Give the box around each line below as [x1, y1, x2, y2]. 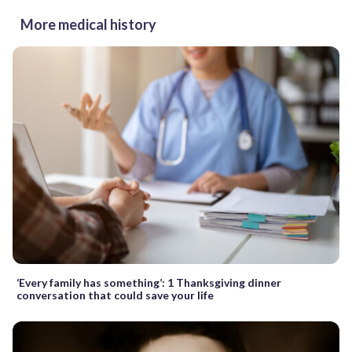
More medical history [20, 15, 156, 33]
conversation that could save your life [16, 288, 214, 302]
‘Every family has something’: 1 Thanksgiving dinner [16, 275, 281, 289]
